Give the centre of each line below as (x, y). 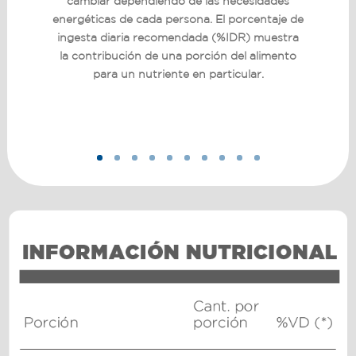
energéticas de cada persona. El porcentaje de (178, 19)
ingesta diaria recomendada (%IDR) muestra (178, 37)
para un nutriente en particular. (178, 74)
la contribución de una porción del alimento (178, 55)
